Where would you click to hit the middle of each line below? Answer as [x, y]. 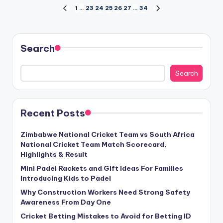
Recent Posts [53, 113]
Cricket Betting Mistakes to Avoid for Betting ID [106, 216]
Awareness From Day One [66, 202]
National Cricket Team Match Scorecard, [93, 144]
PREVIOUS [76, 12]
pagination [52, 31]
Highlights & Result [54, 154]
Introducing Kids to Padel [66, 178]
